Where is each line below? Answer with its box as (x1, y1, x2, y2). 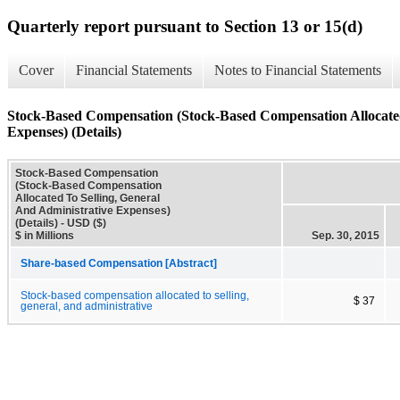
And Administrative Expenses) (15, 204, 171, 217)
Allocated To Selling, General (15, 191, 160, 204)
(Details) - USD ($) (15, 216, 106, 229)
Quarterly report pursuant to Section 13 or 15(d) (7, 16, 362, 36)
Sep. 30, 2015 (312, 229, 379, 242)
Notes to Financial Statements (214, 62, 381, 79)
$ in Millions (15, 229, 74, 242)
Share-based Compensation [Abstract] (21, 257, 217, 269)
